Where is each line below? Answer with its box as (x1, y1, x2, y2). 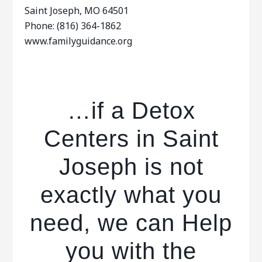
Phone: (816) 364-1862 (25, 19, 122, 32)
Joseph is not (58, 154, 204, 180)
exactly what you (40, 182, 222, 208)
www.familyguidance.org (25, 35, 133, 47)
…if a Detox (67, 98, 195, 123)
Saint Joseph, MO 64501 (25, 4, 129, 17)
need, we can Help (30, 210, 232, 236)
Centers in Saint (43, 126, 219, 151)
